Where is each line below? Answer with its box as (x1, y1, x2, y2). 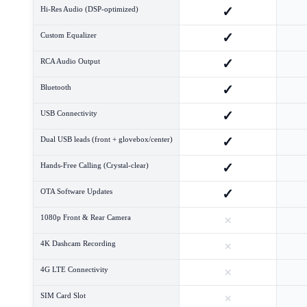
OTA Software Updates (40, 187, 112, 196)
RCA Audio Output (40, 57, 100, 66)
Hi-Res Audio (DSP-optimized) (40, 5, 138, 14)
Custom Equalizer (40, 31, 97, 40)
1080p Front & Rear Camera (40, 213, 131, 222)
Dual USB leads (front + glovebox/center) (40, 135, 173, 144)
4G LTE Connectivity (40, 265, 108, 274)
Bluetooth (40, 83, 71, 92)
